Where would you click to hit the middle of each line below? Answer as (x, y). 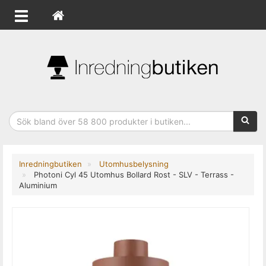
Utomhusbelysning (134, 164)
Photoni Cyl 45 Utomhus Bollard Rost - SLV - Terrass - (134, 175)
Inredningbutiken (50, 164)
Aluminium (38, 185)
